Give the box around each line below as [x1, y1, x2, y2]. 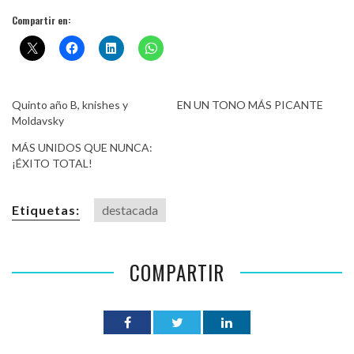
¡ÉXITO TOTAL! [12, 156, 92, 171]
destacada [102, 202, 158, 218]
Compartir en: [12, 13, 71, 28]
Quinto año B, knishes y [12, 98, 128, 112]
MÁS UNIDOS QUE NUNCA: [12, 141, 153, 155]
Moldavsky [12, 114, 64, 128]
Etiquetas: [12, 202, 80, 218]
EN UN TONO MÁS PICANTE [177, 98, 323, 112]
